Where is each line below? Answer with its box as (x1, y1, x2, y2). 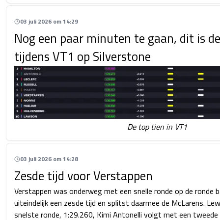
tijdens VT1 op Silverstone (14, 47, 151, 66)
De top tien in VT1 (127, 120, 187, 133)
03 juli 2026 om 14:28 (20, 154, 78, 164)
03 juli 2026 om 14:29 (20, 17, 78, 27)
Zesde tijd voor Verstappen (14, 166, 153, 185)
